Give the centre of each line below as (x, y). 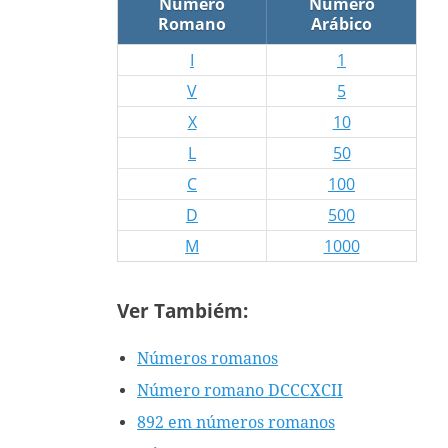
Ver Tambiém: (182, 311)
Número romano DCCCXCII (240, 390)
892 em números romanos (236, 422)
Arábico (341, 24)
